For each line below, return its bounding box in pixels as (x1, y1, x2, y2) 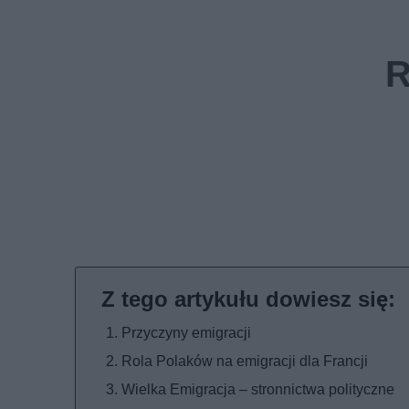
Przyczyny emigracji (121, 323, 251, 341)
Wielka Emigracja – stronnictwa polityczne (121, 380, 394, 398)
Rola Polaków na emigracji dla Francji (121, 351, 368, 370)
